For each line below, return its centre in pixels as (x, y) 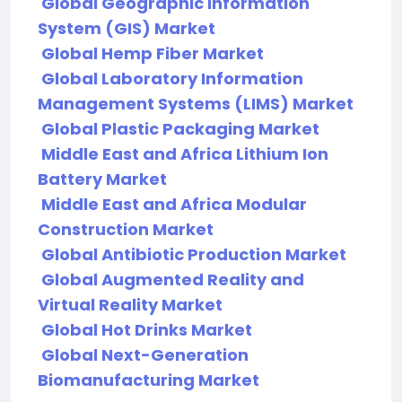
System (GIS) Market (127, 28)
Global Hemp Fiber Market (153, 53)
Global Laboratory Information (172, 78)
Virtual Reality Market (130, 304)
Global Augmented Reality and (173, 279)
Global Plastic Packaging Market (180, 128)
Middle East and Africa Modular (174, 204)
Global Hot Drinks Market (147, 329)
